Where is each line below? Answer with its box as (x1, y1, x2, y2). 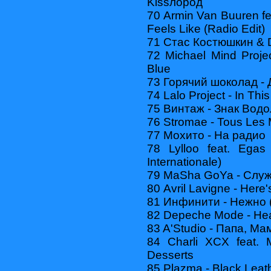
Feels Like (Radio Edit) (147, 22, 265, 35)
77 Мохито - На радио (147, 128, 266, 142)
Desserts (147, 248, 194, 261)
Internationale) (147, 155, 221, 168)
